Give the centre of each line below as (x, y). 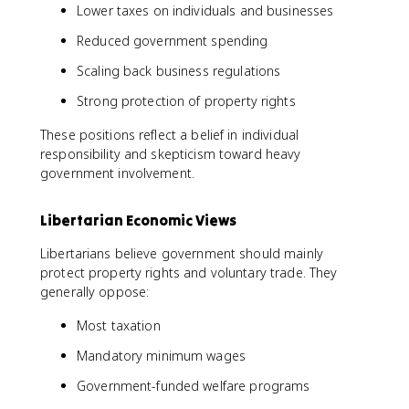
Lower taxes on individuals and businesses (205, 10)
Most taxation (119, 325)
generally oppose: (95, 292)
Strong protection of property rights (186, 101)
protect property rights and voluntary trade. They (189, 273)
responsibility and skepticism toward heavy (171, 154)
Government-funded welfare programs (194, 386)
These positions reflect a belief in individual (170, 135)
